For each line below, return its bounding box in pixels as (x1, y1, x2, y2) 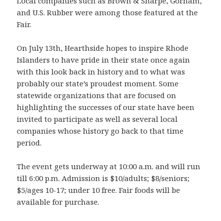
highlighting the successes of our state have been (17, 102, 195, 112)
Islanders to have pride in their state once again (17, 55, 190, 65)
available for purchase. (17, 197, 100, 207)
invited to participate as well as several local (17, 114, 178, 124)
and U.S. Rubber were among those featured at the (17, 7, 198, 18)
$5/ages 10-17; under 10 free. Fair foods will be (17, 185, 181, 195)
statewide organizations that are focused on (17, 90, 177, 101)
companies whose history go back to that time (17, 126, 184, 136)
